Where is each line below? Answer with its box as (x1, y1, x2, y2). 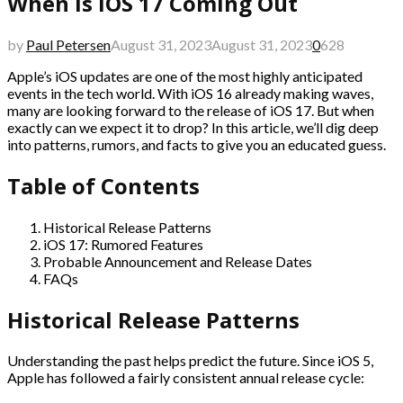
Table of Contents (7, 170, 200, 201)
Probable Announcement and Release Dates (43, 252, 312, 270)
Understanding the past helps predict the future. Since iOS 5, (7, 352, 373, 370)
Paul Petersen (26, 35, 111, 53)
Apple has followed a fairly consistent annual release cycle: (7, 369, 364, 387)
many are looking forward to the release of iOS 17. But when (7, 101, 374, 119)
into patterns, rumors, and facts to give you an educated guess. (7, 135, 386, 153)
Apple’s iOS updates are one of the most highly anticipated (7, 67, 363, 85)
